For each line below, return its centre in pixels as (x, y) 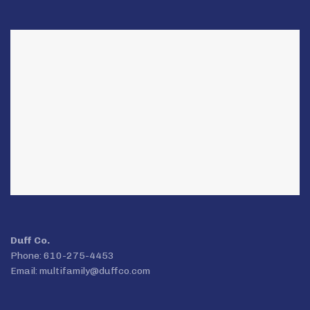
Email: (25, 271)
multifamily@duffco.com (95, 271)
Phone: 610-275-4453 (62, 256)
